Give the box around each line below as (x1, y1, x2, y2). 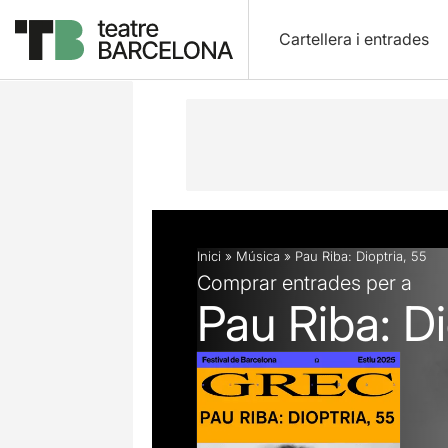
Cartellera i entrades (278, 29, 429, 49)
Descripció (161, 42, 241, 62)
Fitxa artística (263, 42, 362, 62)
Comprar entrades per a (197, 270, 412, 295)
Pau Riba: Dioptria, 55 (295, 248, 427, 264)
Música (236, 248, 280, 264)
